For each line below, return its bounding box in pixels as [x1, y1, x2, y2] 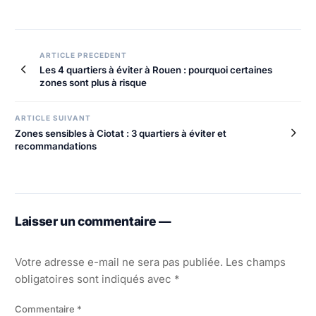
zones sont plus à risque [39, 77, 147, 89]
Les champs [226, 255, 286, 269]
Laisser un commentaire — [15, 214, 171, 229]
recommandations [15, 140, 97, 152]
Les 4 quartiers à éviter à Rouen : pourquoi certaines [39, 64, 272, 76]
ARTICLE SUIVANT [15, 114, 92, 123]
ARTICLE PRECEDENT [39, 50, 128, 59]
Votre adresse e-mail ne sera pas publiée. [15, 255, 223, 269]
